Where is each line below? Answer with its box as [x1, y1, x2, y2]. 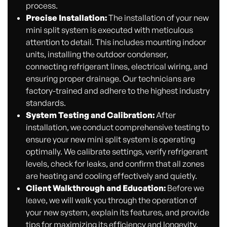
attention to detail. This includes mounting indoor [25, 36, 206, 47]
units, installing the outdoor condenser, [25, 49, 168, 59]
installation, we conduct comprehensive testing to [25, 122, 209, 132]
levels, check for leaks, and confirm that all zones [25, 158, 204, 169]
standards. [25, 97, 66, 108]
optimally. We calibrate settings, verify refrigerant [25, 146, 208, 157]
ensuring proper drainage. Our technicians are [25, 73, 195, 84]
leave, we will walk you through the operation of [25, 195, 197, 205]
